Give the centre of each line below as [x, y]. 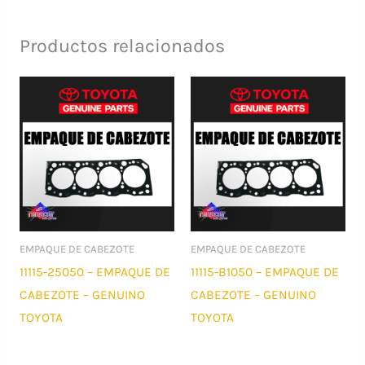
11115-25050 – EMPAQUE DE [95, 273]
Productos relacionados [122, 46]
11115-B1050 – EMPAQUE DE [265, 273]
